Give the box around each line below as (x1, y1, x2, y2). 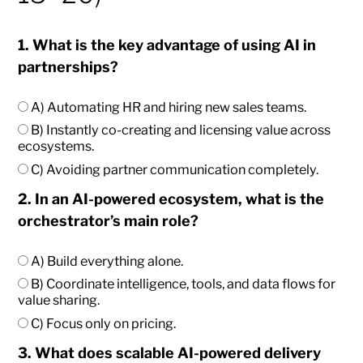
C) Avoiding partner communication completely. (28, 161, 319, 178)
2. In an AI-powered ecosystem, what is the (18, 190, 325, 208)
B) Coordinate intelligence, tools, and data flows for (28, 275, 336, 293)
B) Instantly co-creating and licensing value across (28, 122, 331, 139)
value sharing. (18, 292, 100, 309)
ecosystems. (18, 138, 95, 155)
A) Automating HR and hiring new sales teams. (28, 99, 307, 116)
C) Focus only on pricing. (28, 315, 177, 332)
